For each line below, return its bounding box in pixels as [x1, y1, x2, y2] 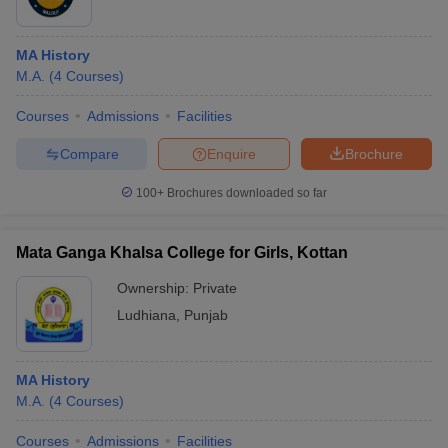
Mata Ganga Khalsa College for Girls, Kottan [16, 244, 348, 261]
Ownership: [117, 280, 193, 296]
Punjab [184, 307, 228, 323]
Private [193, 280, 237, 296]
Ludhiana [117, 307, 176, 323]
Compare [59, 145, 119, 162]
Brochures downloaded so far [164, 186, 327, 200]
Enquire [207, 145, 256, 162]
